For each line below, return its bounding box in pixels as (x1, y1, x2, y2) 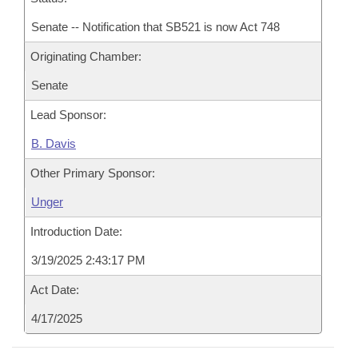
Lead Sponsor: (30, 108, 106, 121)
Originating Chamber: (30, 50, 141, 63)
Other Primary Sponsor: (30, 166, 155, 180)
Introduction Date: (30, 225, 122, 238)
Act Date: (30, 283, 79, 296)
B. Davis (31, 137, 76, 150)
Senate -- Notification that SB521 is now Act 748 (31, 20, 280, 34)
